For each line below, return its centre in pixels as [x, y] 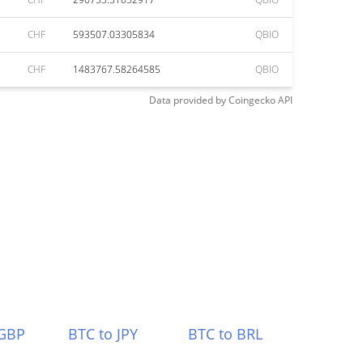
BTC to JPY [102, 334]
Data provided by [188, 100]
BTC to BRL [226, 334]
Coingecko [252, 100]
